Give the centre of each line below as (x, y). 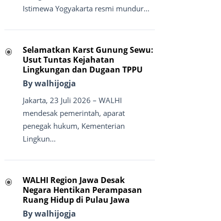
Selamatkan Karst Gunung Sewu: (88, 50)
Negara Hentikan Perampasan (82, 190)
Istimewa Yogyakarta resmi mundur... (86, 9)
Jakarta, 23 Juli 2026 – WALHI (72, 100)
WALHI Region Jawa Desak (74, 180)
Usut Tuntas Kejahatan (68, 60)
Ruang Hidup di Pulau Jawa (76, 200)
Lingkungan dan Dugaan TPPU (82, 70)
